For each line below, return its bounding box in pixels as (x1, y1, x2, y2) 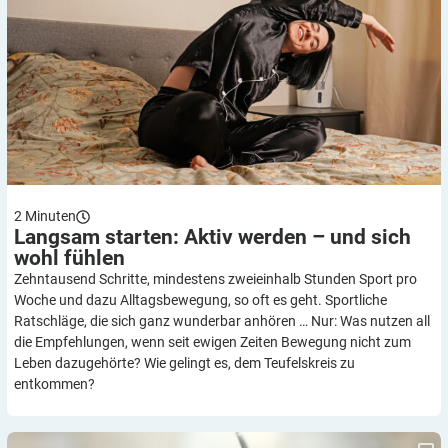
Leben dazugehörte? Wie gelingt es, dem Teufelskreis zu (14, 355, 355, 372)
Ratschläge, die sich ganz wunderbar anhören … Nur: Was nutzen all (14, 313, 430, 330)
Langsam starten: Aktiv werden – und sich (14, 225, 411, 250)
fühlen (64, 246, 125, 271)
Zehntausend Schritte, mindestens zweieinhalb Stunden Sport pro (14, 271, 417, 288)
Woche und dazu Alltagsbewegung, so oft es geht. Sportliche (14, 292, 387, 309)
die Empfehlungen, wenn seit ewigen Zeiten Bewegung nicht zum (14, 334, 411, 351)
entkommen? (14, 376, 95, 393)
